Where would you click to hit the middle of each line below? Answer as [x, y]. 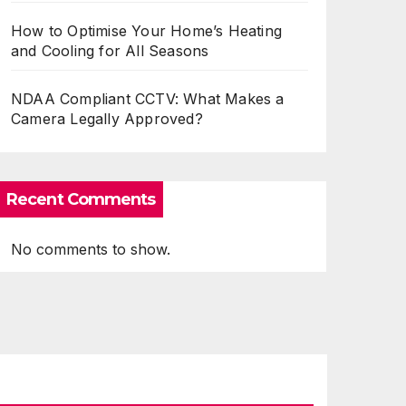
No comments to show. [91, 249]
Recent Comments [81, 199]
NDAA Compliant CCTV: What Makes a [148, 98]
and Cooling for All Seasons [110, 50]
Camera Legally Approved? [107, 118]
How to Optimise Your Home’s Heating [146, 30]
